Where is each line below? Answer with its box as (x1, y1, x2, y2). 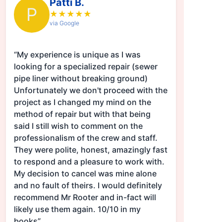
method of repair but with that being (13, 109, 151, 119)
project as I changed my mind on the (13, 97, 151, 108)
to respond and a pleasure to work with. (13, 157, 165, 167)
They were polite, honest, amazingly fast (13, 145, 167, 155)
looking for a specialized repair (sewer (13, 61, 158, 72)
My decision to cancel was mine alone (13, 168, 157, 179)
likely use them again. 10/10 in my (13, 204, 141, 215)
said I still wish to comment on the (13, 121, 143, 131)
